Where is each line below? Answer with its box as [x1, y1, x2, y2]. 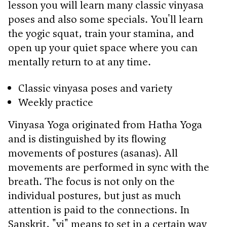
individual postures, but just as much [8, 188, 181, 203]
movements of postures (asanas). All [8, 145, 178, 160]
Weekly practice [18, 95, 93, 109]
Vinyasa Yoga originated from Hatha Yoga [8, 117, 202, 132]
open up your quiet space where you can [8, 40, 198, 55]
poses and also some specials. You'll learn [8, 12, 203, 26]
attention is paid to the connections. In [8, 202, 190, 217]
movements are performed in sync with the [8, 160, 209, 174]
